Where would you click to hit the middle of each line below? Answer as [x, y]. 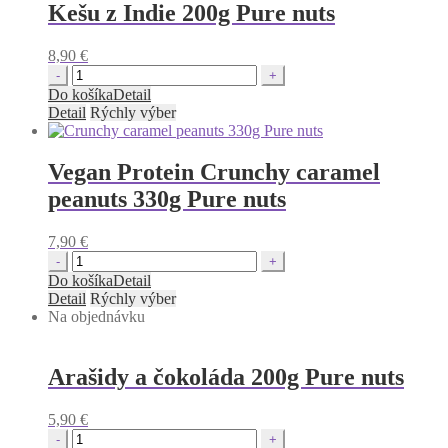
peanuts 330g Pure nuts [167, 199]
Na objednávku [96, 317]
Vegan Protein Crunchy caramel [214, 172]
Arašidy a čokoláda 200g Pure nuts [226, 377]
